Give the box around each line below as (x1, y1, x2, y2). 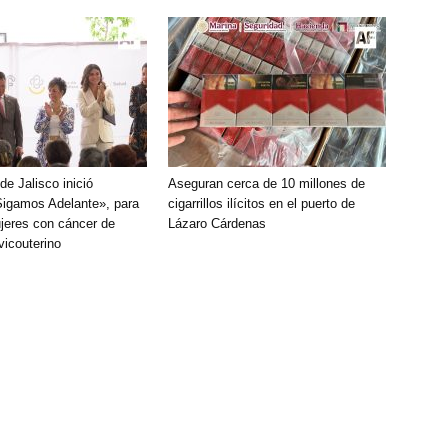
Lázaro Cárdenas (168, 216, 266, 231)
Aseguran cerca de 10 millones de (168, 176, 365, 191)
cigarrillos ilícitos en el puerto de (168, 196, 355, 211)
